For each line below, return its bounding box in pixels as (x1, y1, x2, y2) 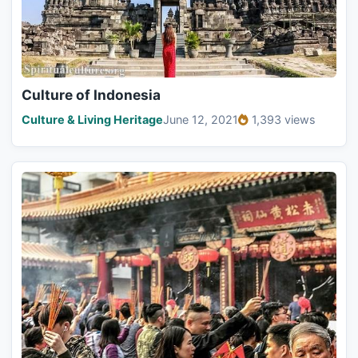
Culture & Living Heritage (22, 112, 163, 126)
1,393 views (252, 112, 316, 126)
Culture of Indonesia (22, 86, 161, 103)
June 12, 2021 (163, 112, 238, 126)
